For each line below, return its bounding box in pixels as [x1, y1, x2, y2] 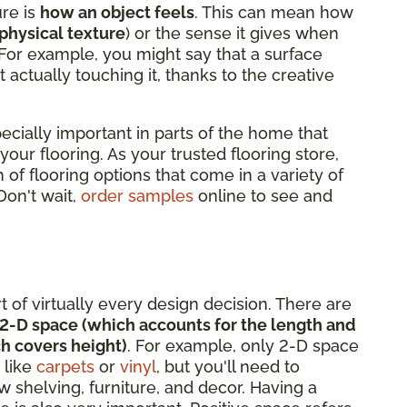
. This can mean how [194, 2, 353, 22]
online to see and [194, 185, 333, 205]
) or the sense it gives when [125, 23, 339, 43]
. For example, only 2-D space [127, 335, 359, 355]
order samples [81, 185, 194, 205]
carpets [36, 356, 94, 376]
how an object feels [40, 2, 194, 22]
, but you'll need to [156, 356, 300, 376]
